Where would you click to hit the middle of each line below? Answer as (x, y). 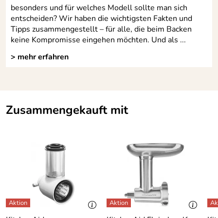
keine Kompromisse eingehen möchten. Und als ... (98, 40)
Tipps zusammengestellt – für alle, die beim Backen (101, 29)
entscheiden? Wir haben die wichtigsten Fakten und (101, 18)
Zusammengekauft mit (67, 110)
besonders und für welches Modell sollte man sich (99, 8)
